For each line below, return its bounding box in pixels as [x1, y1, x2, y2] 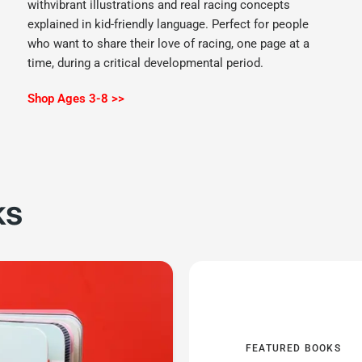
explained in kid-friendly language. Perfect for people [27, 17, 309, 32]
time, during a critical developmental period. [27, 56, 267, 71]
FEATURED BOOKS [246, 342, 341, 354]
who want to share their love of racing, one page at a [27, 36, 310, 52]
